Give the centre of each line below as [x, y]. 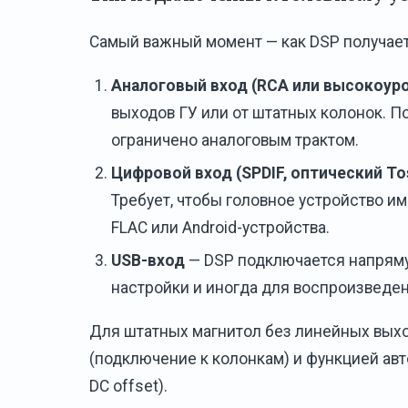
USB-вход [148, 261]
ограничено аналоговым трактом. [235, 141]
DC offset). [128, 387]
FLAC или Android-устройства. [220, 228]
